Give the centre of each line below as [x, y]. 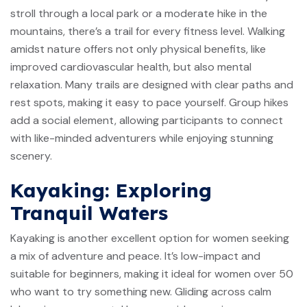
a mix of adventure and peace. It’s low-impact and [135, 256]
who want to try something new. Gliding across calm [141, 291]
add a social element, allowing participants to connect [147, 120]
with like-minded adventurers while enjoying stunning [142, 138]
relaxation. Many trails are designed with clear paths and [152, 84]
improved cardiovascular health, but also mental [131, 66]
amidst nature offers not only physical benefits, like [138, 49]
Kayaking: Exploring [111, 190]
